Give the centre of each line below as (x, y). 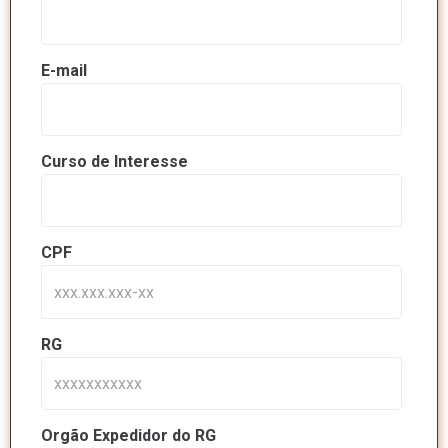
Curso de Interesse (114, 162)
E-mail (64, 70)
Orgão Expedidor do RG (128, 436)
